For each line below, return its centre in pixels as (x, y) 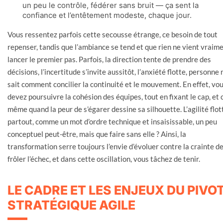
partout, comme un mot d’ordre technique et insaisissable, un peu (112, 121)
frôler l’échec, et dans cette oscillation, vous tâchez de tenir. (104, 159)
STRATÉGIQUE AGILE (71, 205)
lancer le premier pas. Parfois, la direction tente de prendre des (109, 59)
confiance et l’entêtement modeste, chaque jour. (107, 15)
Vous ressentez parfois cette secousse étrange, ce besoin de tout (112, 34)
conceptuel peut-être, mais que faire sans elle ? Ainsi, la (97, 134)
